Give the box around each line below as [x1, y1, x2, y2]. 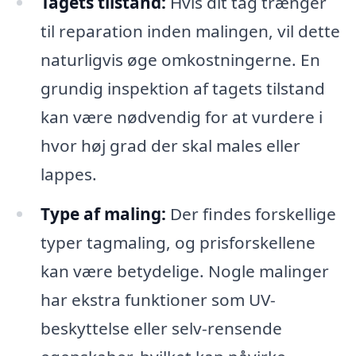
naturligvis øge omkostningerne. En [40, 48, 320, 72]
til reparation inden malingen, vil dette [40, 20, 340, 43]
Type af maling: [40, 203, 166, 226]
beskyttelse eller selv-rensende [40, 317, 282, 340]
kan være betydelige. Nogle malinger [40, 260, 329, 283]
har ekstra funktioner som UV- [40, 288, 276, 311]
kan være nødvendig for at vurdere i [40, 106, 323, 129]
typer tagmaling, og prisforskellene [40, 231, 315, 254]
